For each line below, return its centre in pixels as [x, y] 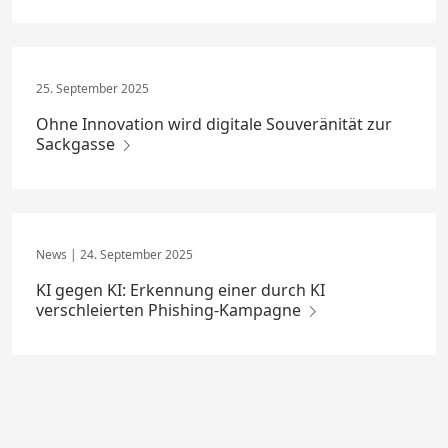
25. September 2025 [92, 89]
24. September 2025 [135, 254]
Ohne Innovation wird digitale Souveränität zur [214, 124]
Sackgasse [77, 144]
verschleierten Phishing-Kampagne [170, 309]
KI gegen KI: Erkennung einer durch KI [180, 289]
